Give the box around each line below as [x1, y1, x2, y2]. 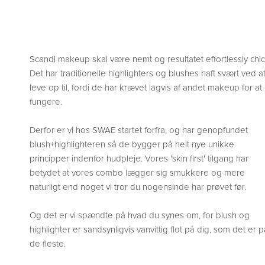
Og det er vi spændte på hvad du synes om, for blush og [30, 210, 250, 221]
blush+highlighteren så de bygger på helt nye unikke [30, 139, 234, 150]
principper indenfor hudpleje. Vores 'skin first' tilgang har [30, 153, 248, 164]
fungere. [30, 96, 62, 108]
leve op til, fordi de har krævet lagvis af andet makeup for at [30, 82, 262, 93]
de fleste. [30, 238, 66, 250]
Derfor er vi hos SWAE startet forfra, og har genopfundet [30, 125, 248, 136]
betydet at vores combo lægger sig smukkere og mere [30, 167, 245, 179]
